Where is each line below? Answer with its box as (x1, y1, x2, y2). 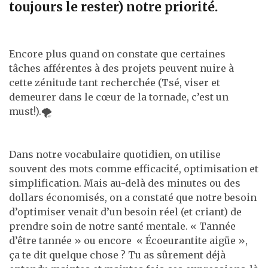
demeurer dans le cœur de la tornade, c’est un (9, 90, 229, 103)
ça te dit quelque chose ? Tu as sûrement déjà (9, 248, 226, 261)
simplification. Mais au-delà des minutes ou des (9, 176, 240, 189)
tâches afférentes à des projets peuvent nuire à (9, 62, 234, 74)
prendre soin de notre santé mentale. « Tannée (9, 220, 236, 232)
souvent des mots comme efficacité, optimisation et (9, 162, 258, 175)
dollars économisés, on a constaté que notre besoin (9, 191, 257, 203)
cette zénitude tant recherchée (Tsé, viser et (9, 76, 220, 89)
